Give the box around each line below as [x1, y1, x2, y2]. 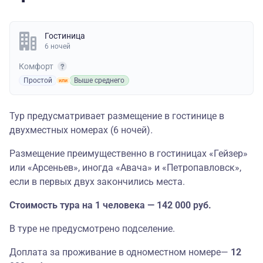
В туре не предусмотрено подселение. [9, 223, 175, 235]
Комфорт [19, 62, 55, 72]
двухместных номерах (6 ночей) [9, 124, 150, 136]
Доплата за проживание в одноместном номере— [9, 247, 228, 258]
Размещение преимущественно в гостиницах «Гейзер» [9, 148, 248, 160]
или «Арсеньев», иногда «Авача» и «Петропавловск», [9, 162, 241, 174]
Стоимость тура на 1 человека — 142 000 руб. [9, 200, 211, 211]
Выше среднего [74, 76, 124, 85]
